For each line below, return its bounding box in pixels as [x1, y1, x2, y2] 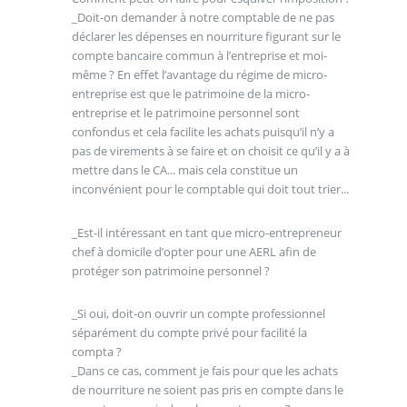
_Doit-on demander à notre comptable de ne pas [71, 9, 334, 26]
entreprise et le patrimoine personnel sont [71, 104, 300, 122]
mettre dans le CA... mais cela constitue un [71, 162, 298, 179]
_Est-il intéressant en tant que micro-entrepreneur [71, 223, 342, 241]
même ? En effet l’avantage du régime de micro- [71, 66, 327, 84]
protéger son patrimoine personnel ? [71, 262, 270, 279]
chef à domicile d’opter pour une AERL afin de [71, 243, 316, 260]
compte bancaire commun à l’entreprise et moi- [71, 47, 327, 65]
